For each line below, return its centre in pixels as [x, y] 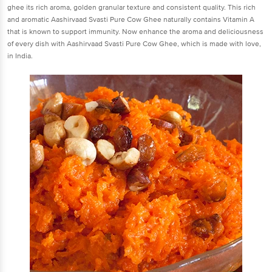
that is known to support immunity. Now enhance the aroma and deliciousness [135, 32]
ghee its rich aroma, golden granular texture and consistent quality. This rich [131, 7]
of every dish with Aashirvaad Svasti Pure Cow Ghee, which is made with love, [134, 44]
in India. [20, 56]
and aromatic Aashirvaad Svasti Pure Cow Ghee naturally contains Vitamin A [131, 19]
